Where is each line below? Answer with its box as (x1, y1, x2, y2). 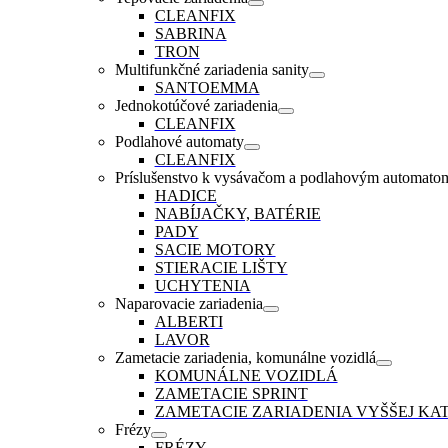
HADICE (154, 187, 217, 205)
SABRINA (154, 25, 227, 43)
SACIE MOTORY (154, 241, 276, 259)
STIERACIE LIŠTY (154, 259, 288, 277)
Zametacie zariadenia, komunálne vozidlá (114, 349, 376, 367)
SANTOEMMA (154, 79, 260, 97)
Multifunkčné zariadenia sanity (114, 61, 309, 79)
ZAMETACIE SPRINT (154, 385, 308, 403)
